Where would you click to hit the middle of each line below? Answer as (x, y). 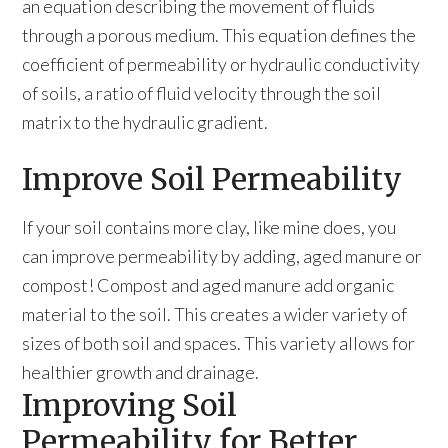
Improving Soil (130, 404)
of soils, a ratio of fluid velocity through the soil (202, 92)
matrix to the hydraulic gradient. (145, 121)
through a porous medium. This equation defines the (219, 34)
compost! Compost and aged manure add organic (208, 284)
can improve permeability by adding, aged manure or (222, 255)
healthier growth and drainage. (141, 371)
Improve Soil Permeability (212, 178)
